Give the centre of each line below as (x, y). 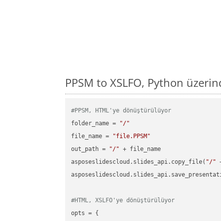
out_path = (90, 149)
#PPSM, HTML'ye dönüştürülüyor (121, 111)
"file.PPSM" (132, 136)
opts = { (85, 213)
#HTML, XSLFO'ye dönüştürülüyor (123, 201)
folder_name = (95, 124)
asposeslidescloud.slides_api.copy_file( (139, 162)
